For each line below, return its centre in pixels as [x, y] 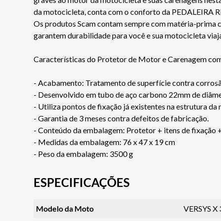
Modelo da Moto [65, 208]
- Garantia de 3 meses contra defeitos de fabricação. [121, 118]
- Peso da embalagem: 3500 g [83, 153]
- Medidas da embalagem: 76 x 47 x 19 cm [104, 142]
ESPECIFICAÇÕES [82, 182]
